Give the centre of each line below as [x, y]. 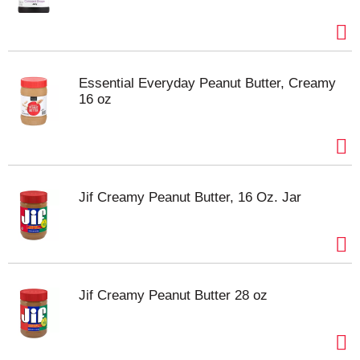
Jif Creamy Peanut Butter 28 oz [173, 295]
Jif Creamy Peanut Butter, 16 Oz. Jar [190, 197]
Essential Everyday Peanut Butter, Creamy [207, 83]
